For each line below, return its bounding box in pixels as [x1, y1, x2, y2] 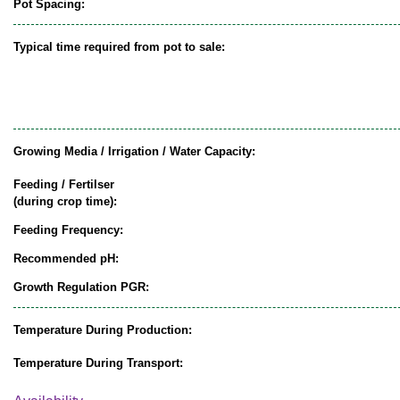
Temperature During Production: [13, 322, 192, 337]
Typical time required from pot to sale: [13, 39, 225, 54]
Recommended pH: [13, 251, 119, 265]
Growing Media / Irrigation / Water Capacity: [13, 144, 255, 158]
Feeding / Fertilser [13, 177, 114, 191]
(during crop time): [13, 194, 117, 208]
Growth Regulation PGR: [13, 279, 149, 294]
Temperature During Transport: [13, 355, 183, 370]
